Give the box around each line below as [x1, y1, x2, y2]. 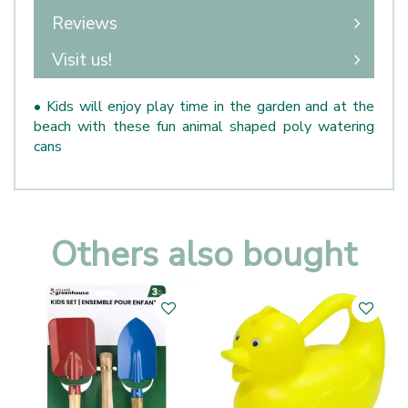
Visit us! [52, 48, 112, 72]
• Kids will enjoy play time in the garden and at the [34, 97, 374, 117]
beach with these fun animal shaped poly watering [34, 117, 374, 137]
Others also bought [51, 231, 357, 278]
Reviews [52, 12, 117, 36]
